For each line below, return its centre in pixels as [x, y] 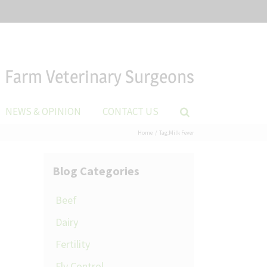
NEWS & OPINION [43, 111]
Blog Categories [96, 171]
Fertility [73, 244]
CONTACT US [131, 111]
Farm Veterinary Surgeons [100, 76]
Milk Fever [181, 132]
